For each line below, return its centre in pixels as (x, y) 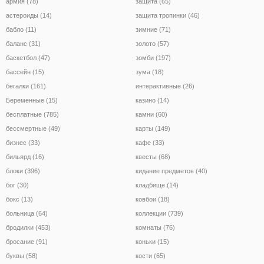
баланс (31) (23, 43)
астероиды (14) (29, 15)
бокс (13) (19, 199)
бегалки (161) (26, 86)
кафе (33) (150, 142)
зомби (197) (153, 57)
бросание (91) (27, 241)
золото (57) (152, 43)
